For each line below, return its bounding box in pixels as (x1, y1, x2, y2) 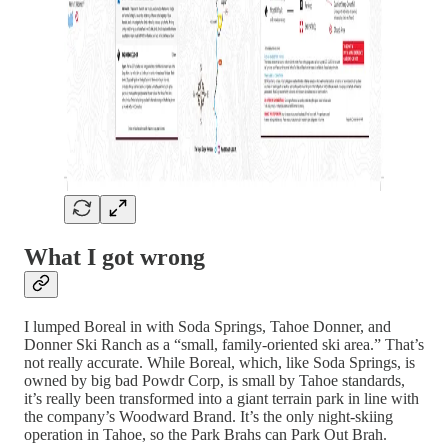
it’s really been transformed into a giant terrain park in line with (24, 390, 419, 408)
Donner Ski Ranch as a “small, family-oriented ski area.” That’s (24, 336, 424, 354)
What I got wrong (24, 244, 205, 271)
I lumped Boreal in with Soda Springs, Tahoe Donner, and (24, 318, 391, 336)
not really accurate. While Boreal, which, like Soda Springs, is (24, 354, 415, 372)
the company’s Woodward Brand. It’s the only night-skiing (24, 408, 393, 426)
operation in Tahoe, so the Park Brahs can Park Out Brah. (24, 426, 387, 444)
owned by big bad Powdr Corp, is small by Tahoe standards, (24, 372, 405, 390)
